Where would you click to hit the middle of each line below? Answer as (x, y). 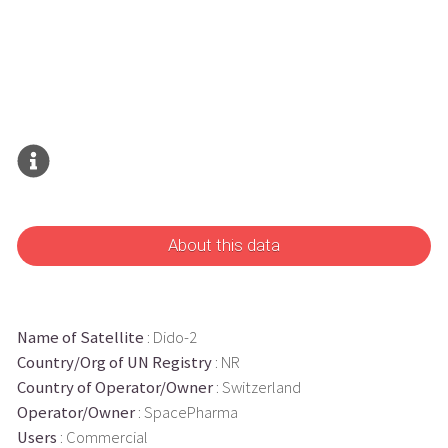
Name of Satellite (80, 337)
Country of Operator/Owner (114, 387)
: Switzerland (256, 387)
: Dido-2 (170, 337)
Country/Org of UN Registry (114, 362)
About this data (224, 246)
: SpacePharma (186, 412)
